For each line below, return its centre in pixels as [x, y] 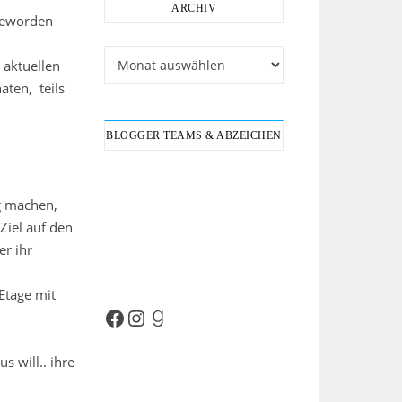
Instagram [157, 317]
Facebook [133, 317]
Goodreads [179, 317]
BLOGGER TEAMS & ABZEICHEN [194, 135]
